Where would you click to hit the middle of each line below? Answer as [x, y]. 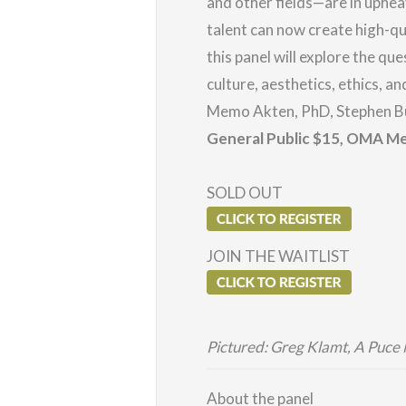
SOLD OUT [245, 192]
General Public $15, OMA [296, 138]
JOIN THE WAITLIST [278, 256]
